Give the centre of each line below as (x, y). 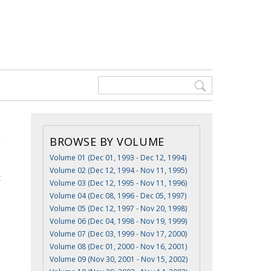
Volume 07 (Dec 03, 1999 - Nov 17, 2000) (118, 234)
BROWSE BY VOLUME (107, 142)
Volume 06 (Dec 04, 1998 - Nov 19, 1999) (118, 221)
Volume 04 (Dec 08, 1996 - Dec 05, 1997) (118, 196)
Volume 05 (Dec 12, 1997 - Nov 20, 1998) (118, 208)
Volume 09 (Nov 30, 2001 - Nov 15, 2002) (119, 259)
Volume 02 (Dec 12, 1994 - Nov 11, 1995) (118, 170)
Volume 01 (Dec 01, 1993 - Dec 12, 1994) (118, 158)
